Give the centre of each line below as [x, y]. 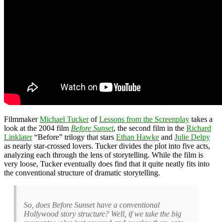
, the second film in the [150, 128]
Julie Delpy [192, 137]
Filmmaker [22, 119]
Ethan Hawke [138, 137]
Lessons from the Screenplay [144, 119]
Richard [199, 128]
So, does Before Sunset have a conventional [92, 205]
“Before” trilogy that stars [74, 137]
